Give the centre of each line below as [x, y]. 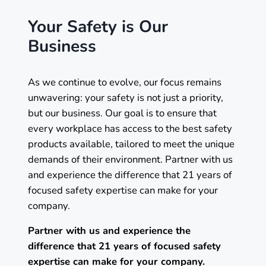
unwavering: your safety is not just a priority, [126, 97]
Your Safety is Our [98, 26]
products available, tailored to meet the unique [131, 144]
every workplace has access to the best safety [130, 128]
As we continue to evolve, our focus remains [125, 82]
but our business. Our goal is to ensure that [122, 113]
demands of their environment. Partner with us [130, 159]
